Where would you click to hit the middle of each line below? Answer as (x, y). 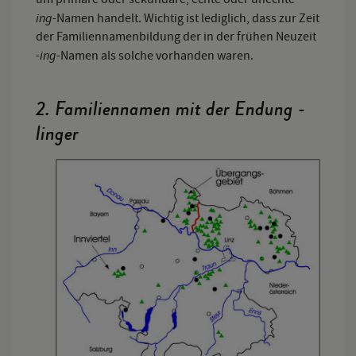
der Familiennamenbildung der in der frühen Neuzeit (176, 36)
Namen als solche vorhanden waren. (157, 55)
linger (57, 133)
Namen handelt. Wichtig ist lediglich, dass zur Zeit (188, 18)
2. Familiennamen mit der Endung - (170, 108)
